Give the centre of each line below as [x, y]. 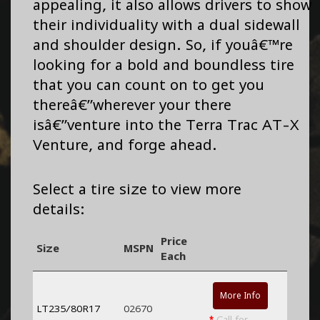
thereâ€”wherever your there [132, 105]
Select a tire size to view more [137, 189]
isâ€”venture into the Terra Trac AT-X [166, 125]
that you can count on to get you [149, 85]
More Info [240, 296]
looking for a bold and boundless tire [164, 65]
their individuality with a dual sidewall [166, 25]
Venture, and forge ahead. [125, 145]
